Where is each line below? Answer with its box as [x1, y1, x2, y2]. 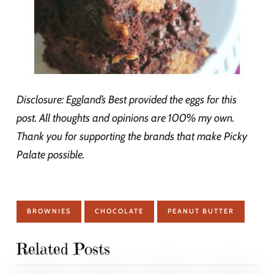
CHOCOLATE [95, 206, 144, 215]
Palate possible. [17, 147, 84, 161]
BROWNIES [27, 206, 71, 215]
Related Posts [17, 239, 110, 259]
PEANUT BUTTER [168, 206, 234, 215]
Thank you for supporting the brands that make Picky [17, 129, 247, 143]
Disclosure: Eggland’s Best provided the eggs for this [17, 92, 237, 106]
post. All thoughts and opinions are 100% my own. [17, 111, 234, 125]
